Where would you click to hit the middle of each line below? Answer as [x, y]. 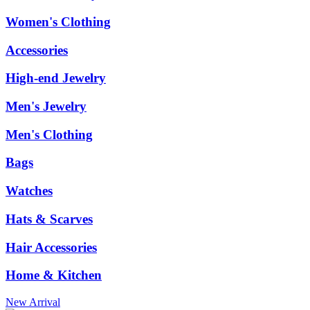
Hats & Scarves [49, 219]
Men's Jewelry [46, 107]
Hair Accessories [51, 247]
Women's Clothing [58, 21]
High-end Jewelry [56, 78]
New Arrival [33, 302]
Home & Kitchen [54, 275]
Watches [29, 191]
